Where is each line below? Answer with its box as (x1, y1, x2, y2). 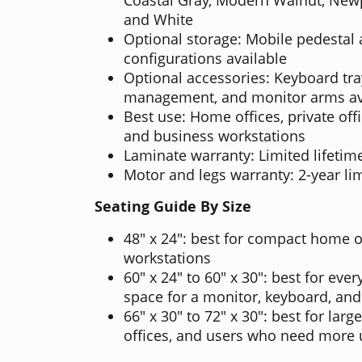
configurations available (124, 48, 287, 68)
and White (124, 9, 193, 29)
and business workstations (124, 125, 305, 145)
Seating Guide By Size (95, 196, 251, 217)
